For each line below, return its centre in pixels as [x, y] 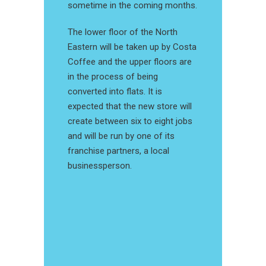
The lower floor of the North [123, 32]
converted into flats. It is [115, 91]
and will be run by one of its [121, 136]
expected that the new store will [130, 106]
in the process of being [113, 77]
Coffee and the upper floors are [130, 62]
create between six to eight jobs [130, 121]
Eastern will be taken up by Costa [132, 47]
